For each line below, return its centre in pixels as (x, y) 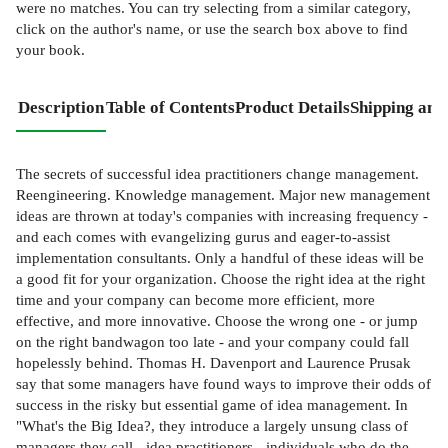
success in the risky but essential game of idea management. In (212, 405)
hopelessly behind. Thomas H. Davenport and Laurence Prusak (213, 363)
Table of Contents (170, 107)
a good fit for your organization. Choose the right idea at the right (220, 279)
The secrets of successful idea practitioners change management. (217, 174)
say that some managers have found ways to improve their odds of (223, 384)
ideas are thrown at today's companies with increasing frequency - (222, 216)
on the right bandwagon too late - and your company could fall (212, 342)
